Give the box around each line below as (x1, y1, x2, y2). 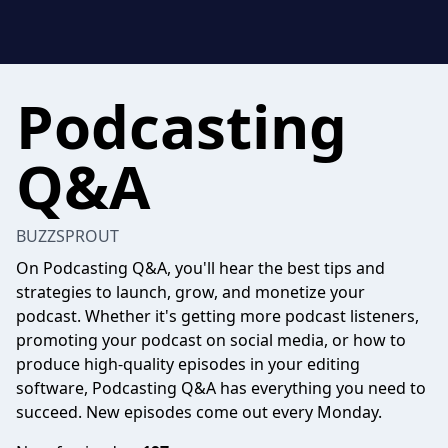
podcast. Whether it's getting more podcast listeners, (16, 305, 419, 327)
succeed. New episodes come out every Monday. (16, 401, 382, 423)
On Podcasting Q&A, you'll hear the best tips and (16, 257, 385, 279)
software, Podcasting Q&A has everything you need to (16, 377, 426, 399)
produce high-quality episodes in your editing (16, 353, 360, 375)
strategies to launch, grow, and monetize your (16, 281, 365, 303)
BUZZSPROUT (16, 225, 119, 247)
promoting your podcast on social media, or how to (16, 329, 406, 351)
